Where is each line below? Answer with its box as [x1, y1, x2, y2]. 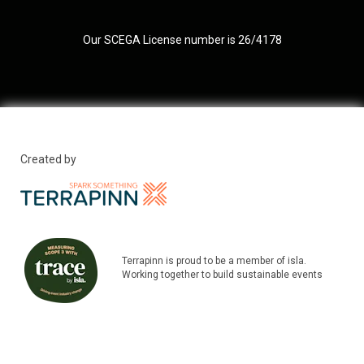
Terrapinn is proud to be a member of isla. [122, 255, 306, 267]
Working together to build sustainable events [122, 269, 323, 281]
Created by [20, 152, 76, 166]
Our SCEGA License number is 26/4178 [82, 32, 282, 46]
